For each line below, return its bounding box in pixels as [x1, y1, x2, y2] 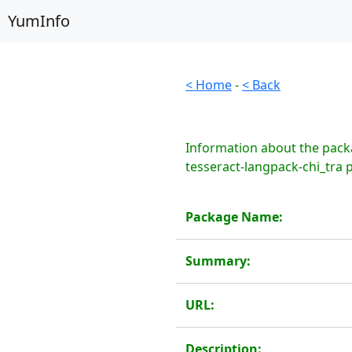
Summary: [185, 252, 251, 269]
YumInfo [8, 10, 70, 31]
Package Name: [185, 208, 283, 225]
